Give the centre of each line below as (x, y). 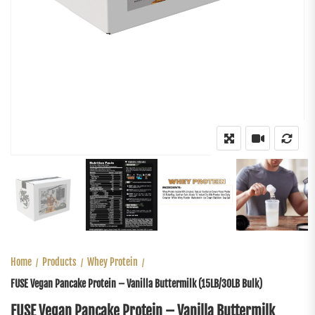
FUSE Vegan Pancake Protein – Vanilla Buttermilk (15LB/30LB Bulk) (136, 284)
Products (59, 262)
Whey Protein (112, 262)
